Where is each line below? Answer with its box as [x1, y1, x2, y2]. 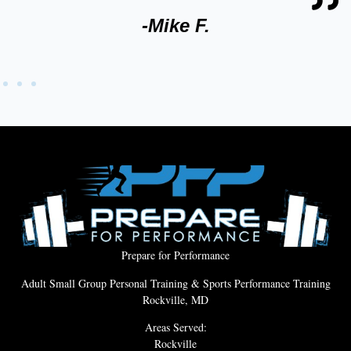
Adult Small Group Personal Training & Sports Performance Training [20, 275, 331, 291]
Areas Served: [144, 319, 207, 335]
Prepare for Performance [121, 248, 230, 263]
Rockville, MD [143, 291, 208, 307]
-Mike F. [141, 15, 210, 37]
